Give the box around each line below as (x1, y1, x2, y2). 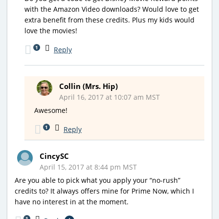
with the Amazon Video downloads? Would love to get (24, 4, 199, 14)
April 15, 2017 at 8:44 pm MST (40, 162, 137, 172)
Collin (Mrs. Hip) (59, 81, 118, 91)
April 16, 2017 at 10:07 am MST (59, 92, 160, 102)
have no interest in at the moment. (15, 197, 129, 206)
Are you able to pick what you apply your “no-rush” (15, 175, 180, 185)
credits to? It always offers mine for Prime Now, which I (15, 186, 194, 196)
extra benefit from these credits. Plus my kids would (24, 15, 195, 24)
